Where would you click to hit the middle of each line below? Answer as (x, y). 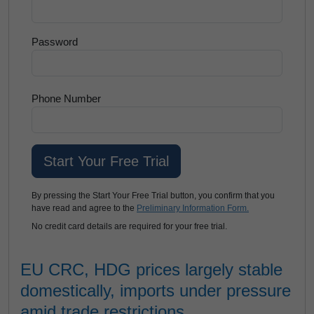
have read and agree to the (84, 208)
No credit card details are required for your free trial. (129, 226)
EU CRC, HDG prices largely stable (151, 269)
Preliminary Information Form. (193, 208)
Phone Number (66, 98)
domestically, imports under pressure (156, 291)
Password (55, 42)
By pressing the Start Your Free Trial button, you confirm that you (153, 196)
